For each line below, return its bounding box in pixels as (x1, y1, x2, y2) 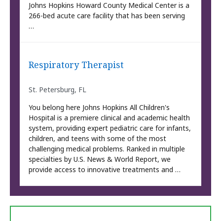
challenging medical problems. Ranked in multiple (29, 144, 185, 154)
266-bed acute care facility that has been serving (29, 11, 185, 21)
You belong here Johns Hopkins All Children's (29, 103, 170, 112)
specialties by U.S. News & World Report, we (29, 154, 171, 164)
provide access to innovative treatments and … (29, 165, 181, 175)
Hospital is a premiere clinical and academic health (29, 113, 190, 123)
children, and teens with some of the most (29, 134, 167, 144)
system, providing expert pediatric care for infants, (29, 123, 191, 133)
